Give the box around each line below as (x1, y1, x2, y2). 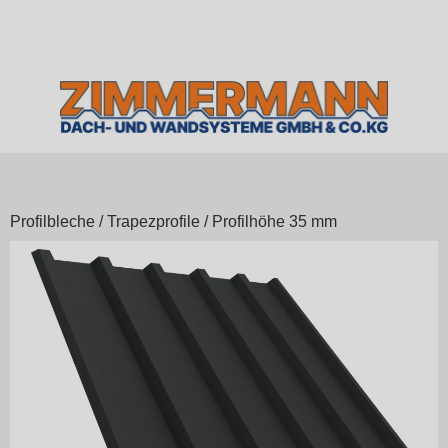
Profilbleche (10, 213, 95, 231)
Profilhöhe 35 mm (212, 213, 337, 231)
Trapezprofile (107, 213, 200, 231)
